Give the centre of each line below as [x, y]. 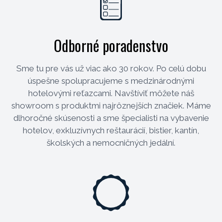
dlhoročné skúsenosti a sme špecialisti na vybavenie [111, 118]
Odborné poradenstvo [111, 45]
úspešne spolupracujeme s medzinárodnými [111, 81]
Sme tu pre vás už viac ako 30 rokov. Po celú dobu [111, 68]
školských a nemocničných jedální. [111, 142]
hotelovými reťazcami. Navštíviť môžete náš [111, 93]
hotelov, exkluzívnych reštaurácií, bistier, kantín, [111, 130]
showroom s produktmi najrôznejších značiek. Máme [111, 105]
